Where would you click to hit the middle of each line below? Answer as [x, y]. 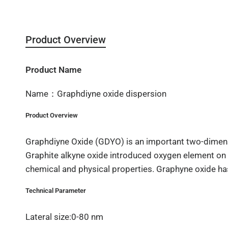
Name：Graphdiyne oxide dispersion [96, 94]
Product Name [54, 70]
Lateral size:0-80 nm [65, 217]
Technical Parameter [56, 190]
